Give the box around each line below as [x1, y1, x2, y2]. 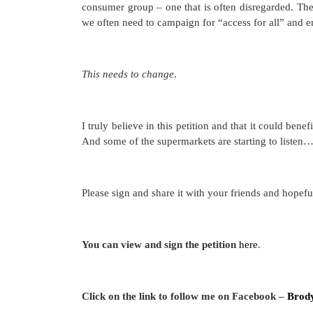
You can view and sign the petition [82, 238, 236, 250]
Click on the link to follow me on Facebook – [82, 290, 287, 302]
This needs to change [82, 68, 174, 80]
